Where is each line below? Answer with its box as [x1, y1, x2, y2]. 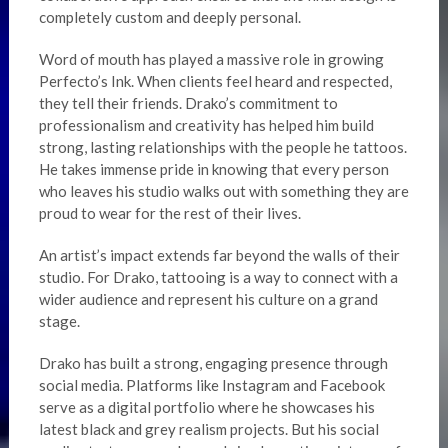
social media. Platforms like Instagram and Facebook [38, 376, 385, 395]
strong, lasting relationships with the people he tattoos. [38, 138, 407, 157]
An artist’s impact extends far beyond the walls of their [38, 246, 400, 265]
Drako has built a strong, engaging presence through [38, 354, 388, 373]
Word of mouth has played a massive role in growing [38, 50, 384, 69]
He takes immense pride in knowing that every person [38, 160, 389, 179]
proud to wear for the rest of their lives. [38, 204, 301, 223]
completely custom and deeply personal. [38, 8, 301, 27]
